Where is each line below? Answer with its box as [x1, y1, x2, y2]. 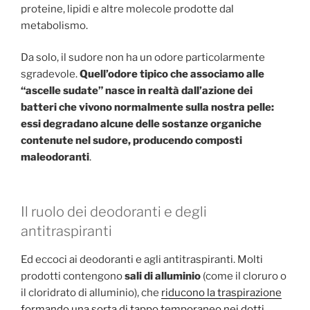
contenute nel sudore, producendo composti [21, 134, 242, 147]
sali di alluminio [125, 269, 201, 282]
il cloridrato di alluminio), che [21, 286, 161, 299]
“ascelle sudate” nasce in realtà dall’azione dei [21, 84, 253, 98]
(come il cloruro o [201, 269, 286, 282]
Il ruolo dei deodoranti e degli [21, 203, 207, 220]
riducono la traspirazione [161, 286, 282, 299]
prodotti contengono [21, 269, 125, 282]
